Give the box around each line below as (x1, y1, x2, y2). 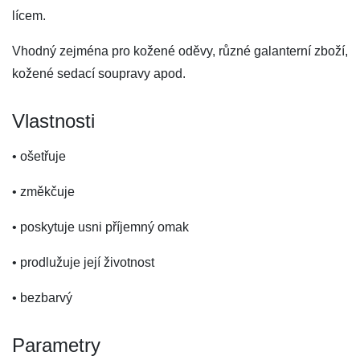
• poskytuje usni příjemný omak (12, 220, 189, 234)
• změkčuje (12, 185, 75, 198)
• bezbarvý (12, 291, 72, 305)
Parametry (12, 334, 100, 356)
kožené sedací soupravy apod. (12, 67, 186, 80)
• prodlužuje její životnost (12, 256, 154, 269)
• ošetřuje (12, 149, 66, 163)
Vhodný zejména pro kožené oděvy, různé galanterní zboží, (12, 44, 348, 58)
